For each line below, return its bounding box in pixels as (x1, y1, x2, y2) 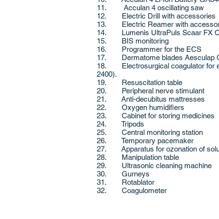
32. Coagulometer (97, 186, 167, 195)
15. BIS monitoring (97, 37, 171, 45)
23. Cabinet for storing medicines (97, 111, 217, 120)
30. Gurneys (97, 170, 152, 178)
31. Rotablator (97, 178, 156, 186)
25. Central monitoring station (97, 128, 205, 136)
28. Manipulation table (97, 153, 179, 161)
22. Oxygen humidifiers (97, 103, 186, 111)
